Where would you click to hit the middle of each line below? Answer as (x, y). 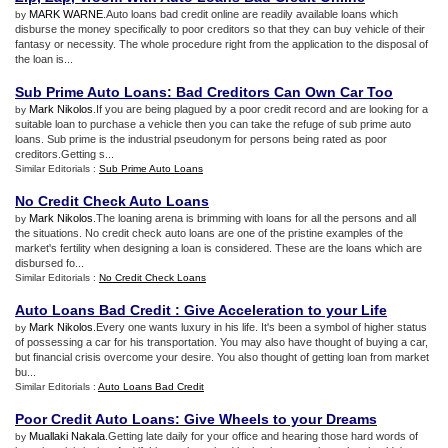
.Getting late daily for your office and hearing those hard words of (261, 436)
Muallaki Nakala (67, 436)
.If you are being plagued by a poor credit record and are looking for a (260, 109)
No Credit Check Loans (152, 277)
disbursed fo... (49, 263)
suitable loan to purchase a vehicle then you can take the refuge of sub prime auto (213, 124)
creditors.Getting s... (64, 154)
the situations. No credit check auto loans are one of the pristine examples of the (209, 233)
